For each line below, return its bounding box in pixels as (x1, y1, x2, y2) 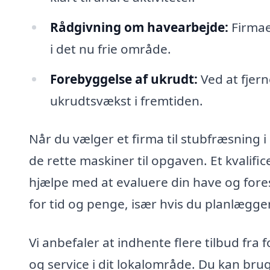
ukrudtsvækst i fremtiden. (49, 92, 203, 109)
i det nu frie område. (49, 40, 171, 57)
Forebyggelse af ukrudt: (49, 70, 198, 87)
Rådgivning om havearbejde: (49, 18, 228, 36)
